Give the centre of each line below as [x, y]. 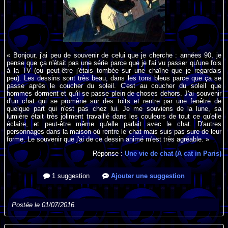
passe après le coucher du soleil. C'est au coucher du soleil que [114, 85]
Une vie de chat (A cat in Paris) [173, 153]
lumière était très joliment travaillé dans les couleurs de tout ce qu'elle [114, 116]
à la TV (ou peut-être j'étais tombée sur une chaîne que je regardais [114, 70]
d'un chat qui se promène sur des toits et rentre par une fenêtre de [114, 101]
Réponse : [108, 153]
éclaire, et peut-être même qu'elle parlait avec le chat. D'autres [114, 124]
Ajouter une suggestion [147, 176]
